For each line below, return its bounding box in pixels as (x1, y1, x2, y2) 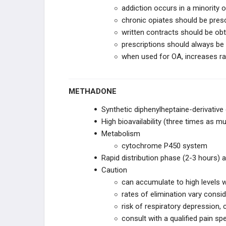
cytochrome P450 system (122, 141, 207, 150)
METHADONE (75, 87, 117, 96)
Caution (101, 165, 127, 175)
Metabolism (101, 129, 140, 138)
